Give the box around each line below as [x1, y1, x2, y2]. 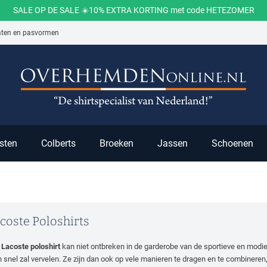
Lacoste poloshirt [1, 242, 60, 251]
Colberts [41, 138, 76, 149]
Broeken [100, 138, 133, 149]
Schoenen [212, 138, 253, 149]
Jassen [157, 138, 188, 149]
